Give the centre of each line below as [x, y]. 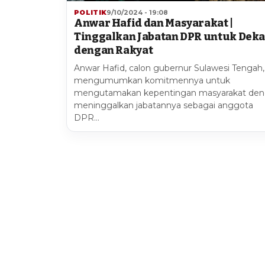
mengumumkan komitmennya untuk [152, 81]
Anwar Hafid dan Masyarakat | [153, 23]
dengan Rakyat [114, 51]
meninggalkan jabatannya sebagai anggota [164, 106]
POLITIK [91, 13]
